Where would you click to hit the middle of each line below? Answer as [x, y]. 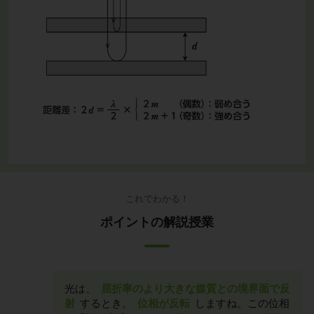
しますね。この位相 [241, 303]
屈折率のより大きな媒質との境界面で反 [196, 288]
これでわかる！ [157, 198]
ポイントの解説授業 [157, 222]
